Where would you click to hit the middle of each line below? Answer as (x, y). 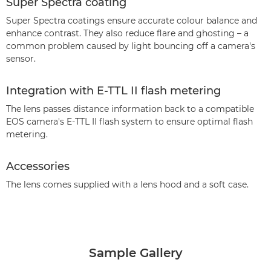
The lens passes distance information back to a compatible (130, 109)
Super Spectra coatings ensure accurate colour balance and (132, 21)
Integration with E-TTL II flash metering (113, 91)
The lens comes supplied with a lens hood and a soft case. (127, 184)
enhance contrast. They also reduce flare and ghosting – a (127, 33)
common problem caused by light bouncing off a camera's (131, 46)
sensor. (21, 59)
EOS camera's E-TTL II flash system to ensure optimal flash (129, 122)
